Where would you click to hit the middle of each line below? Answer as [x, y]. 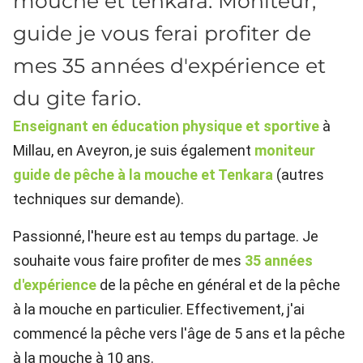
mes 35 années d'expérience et [169, 66]
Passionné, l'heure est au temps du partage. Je [166, 237]
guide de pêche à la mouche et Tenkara [143, 175]
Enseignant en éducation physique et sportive [166, 126]
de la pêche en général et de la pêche [218, 285]
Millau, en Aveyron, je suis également [134, 151]
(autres [299, 175]
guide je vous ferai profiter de [162, 34]
